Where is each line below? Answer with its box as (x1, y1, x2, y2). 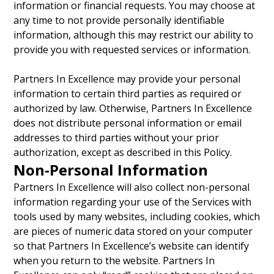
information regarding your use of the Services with (13, 195, 252, 209)
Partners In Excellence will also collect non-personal (13, 180, 250, 194)
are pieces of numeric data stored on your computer (13, 224, 253, 238)
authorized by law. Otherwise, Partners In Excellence (13, 102, 253, 115)
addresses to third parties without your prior (13, 131, 220, 144)
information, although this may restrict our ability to (13, 28, 254, 42)
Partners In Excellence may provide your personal (13, 72, 241, 86)
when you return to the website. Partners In (13, 254, 215, 267)
